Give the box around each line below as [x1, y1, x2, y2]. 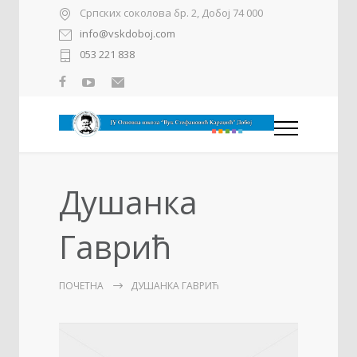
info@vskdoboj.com [80, 26, 175, 41]
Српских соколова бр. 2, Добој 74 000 [80, 6, 263, 21]
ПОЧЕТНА [59, 279, 104, 293]
